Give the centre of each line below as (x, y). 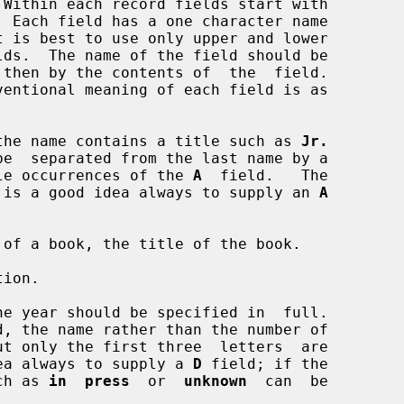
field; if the (265, 363)
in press (89, 381)
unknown (216, 381)
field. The (265, 175)
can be (288, 381)
